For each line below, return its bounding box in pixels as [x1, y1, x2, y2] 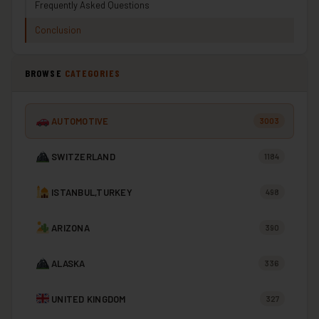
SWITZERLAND [51, 150, 115, 162]
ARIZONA [51, 221, 90, 234]
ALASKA [51, 257, 85, 269]
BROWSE [25, 66, 65, 79]
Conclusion [35, 23, 81, 36]
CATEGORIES [64, 66, 121, 79]
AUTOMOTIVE [51, 115, 109, 127]
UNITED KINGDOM [51, 293, 126, 305]
